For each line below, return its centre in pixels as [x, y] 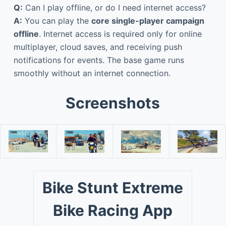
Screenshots [113, 103]
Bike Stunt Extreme [113, 188]
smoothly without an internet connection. [92, 73]
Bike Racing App [113, 211]
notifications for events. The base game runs [99, 60]
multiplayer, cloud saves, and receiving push [98, 47]
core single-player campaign [148, 21]
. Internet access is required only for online [120, 34]
